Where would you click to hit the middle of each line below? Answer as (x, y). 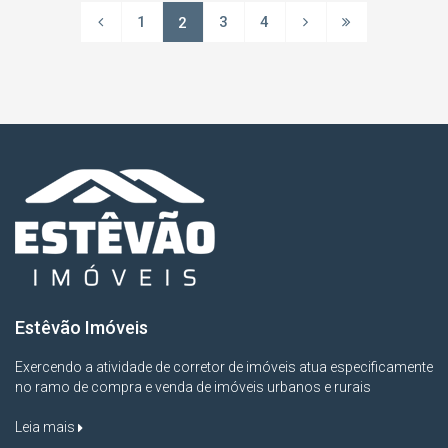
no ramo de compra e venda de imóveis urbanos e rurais (193, 386)
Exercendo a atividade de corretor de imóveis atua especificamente (224, 366)
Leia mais (46, 426)
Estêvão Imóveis (81, 327)
